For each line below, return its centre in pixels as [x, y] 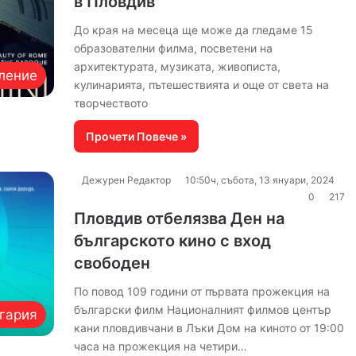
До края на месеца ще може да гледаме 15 [193, 30]
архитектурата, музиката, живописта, [177, 66]
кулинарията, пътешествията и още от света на [201, 85]
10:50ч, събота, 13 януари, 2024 [259, 180]
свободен [112, 263]
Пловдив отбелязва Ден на [179, 219]
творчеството [110, 103]
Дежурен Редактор [126, 180]
